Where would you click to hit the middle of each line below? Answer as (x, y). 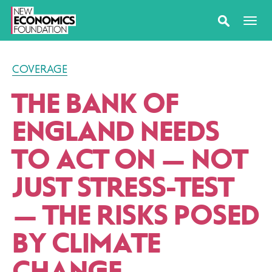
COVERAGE (40, 69)
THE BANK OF (95, 104)
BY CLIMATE (86, 243)
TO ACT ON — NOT (130, 160)
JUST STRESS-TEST (125, 188)
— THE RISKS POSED (136, 216)
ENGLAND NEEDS (116, 132)
